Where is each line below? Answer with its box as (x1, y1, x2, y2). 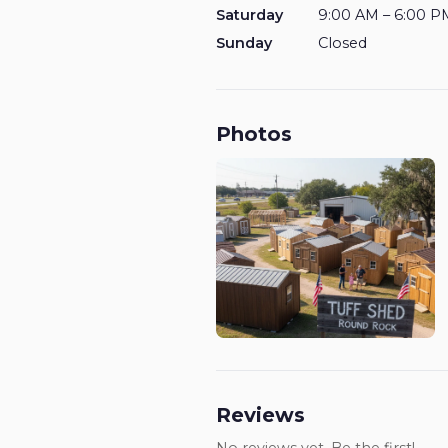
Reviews (216, 403, 305, 427)
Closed (318, 34, 367, 52)
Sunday (216, 34, 272, 52)
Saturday (216, 6, 283, 24)
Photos (216, 122, 292, 146)
